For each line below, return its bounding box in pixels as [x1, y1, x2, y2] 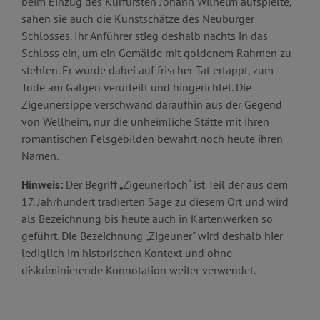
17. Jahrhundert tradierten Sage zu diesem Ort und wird [21, 194, 289, 209]
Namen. [21, 148, 59, 163]
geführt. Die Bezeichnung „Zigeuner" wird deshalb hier [21, 228, 283, 243]
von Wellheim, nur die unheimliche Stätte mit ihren [21, 114, 269, 129]
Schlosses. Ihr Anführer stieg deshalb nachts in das [21, 28, 268, 43]
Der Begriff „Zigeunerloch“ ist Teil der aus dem [63, 176, 288, 191]
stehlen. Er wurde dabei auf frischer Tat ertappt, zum [21, 62, 274, 77]
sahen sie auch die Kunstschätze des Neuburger [21, 11, 254, 26]
